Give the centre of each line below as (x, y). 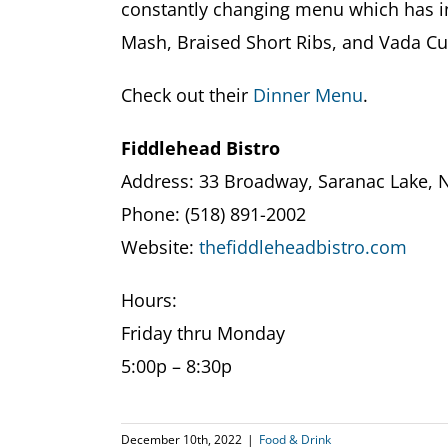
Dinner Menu (307, 94)
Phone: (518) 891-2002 (213, 213)
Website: (159, 246)
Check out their (186, 94)
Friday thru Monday (202, 332)
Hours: (148, 299)
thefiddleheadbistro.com (302, 246)
